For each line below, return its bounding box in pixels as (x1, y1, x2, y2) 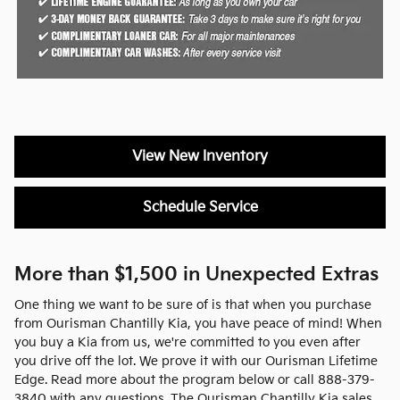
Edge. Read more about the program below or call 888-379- (14, 372, 375, 388)
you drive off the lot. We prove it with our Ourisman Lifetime (14, 354, 378, 370)
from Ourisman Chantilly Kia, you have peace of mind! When (14, 316, 382, 332)
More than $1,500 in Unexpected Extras (14, 262, 379, 286)
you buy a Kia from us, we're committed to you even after (14, 335, 361, 351)
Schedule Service (142, 198, 258, 216)
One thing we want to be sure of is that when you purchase (14, 297, 371, 313)
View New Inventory (132, 147, 268, 165)
